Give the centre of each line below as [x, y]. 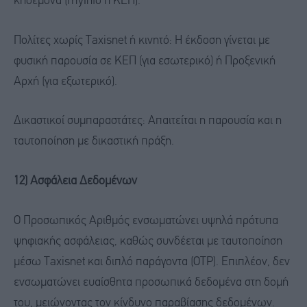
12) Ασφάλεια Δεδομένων [75, 182]
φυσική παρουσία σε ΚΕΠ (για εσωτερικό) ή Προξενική [145, 61]
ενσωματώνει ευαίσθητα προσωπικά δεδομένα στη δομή [151, 282]
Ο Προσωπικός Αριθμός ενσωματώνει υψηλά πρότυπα [146, 221]
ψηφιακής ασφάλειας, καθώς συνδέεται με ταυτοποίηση [148, 241]
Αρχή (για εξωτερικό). [65, 82]
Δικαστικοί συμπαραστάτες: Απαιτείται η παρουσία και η [148, 121]
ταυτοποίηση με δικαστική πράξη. [94, 142]
